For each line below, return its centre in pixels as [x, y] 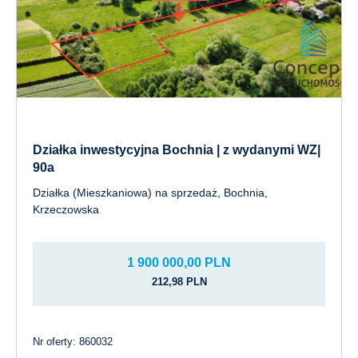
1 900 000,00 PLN [179, 263]
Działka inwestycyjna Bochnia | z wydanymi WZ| [177, 150]
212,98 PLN [179, 282]
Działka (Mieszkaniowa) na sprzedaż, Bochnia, [150, 193]
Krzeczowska [66, 209]
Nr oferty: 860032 [73, 342]
